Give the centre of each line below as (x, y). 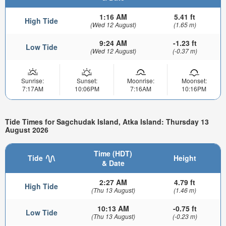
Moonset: (194, 81)
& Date (113, 163)
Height (185, 158)
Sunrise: (33, 81)
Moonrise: (140, 81)
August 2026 (27, 129)
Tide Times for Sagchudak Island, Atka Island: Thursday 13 (107, 121)
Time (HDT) (113, 153)
